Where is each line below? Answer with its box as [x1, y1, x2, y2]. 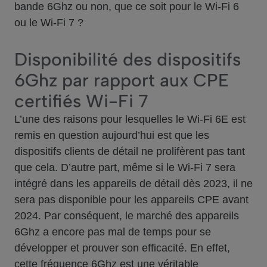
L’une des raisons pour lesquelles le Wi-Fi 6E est [14, 113, 246, 126]
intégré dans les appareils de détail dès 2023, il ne [14, 178, 253, 190]
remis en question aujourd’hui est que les [14, 129, 209, 142]
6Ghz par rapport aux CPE [14, 69, 229, 92]
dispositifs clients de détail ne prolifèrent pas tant [14, 145, 245, 158]
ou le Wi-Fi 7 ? [14, 17, 83, 29]
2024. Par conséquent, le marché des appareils [14, 210, 239, 222]
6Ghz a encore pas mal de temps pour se [14, 226, 211, 238]
